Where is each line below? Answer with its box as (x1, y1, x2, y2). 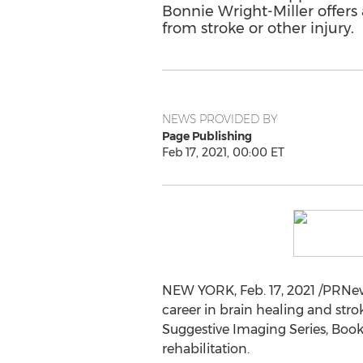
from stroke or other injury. (161, 19, 354, 37)
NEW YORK (161, 283, 234, 298)
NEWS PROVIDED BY (161, 112, 278, 126)
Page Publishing (161, 129, 252, 143)
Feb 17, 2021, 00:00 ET (161, 145, 284, 160)
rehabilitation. (161, 341, 250, 357)
